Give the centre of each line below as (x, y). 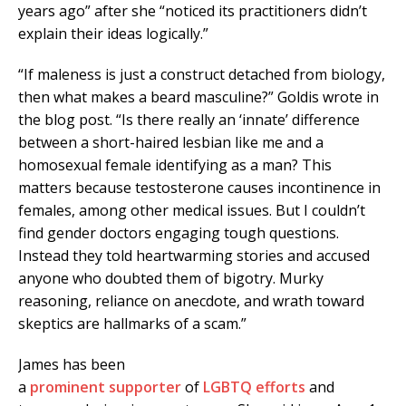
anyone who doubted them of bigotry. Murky (171, 279)
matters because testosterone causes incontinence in (199, 188)
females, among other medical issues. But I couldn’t (192, 211)
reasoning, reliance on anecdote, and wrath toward (191, 301)
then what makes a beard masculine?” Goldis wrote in (198, 97)
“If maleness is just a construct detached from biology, (202, 75)
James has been (72, 365)
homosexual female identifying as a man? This (175, 165)
